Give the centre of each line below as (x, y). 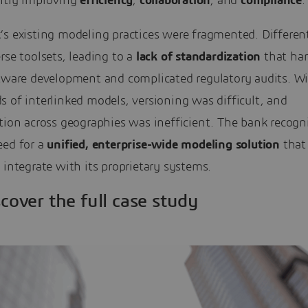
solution (259, 145)
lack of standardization (198, 57)
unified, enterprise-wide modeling (140, 145)
